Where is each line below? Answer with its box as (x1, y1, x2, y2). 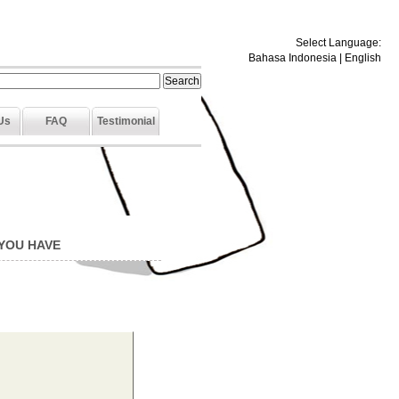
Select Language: (296, 37, 381, 49)
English (345, 52, 381, 64)
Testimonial (96, 115, 155, 127)
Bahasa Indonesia (248, 52, 337, 64)
